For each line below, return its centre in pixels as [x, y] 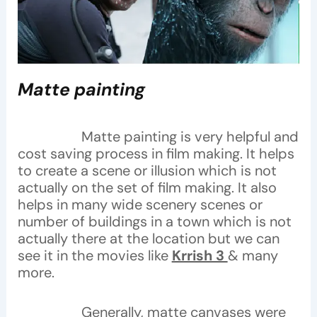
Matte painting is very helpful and [190, 136]
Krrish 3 [200, 255]
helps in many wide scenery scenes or [140, 204]
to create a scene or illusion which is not [147, 170]
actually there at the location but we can [148, 238]
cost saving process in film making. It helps [156, 153]
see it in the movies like [94, 255]
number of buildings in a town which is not [154, 221]
